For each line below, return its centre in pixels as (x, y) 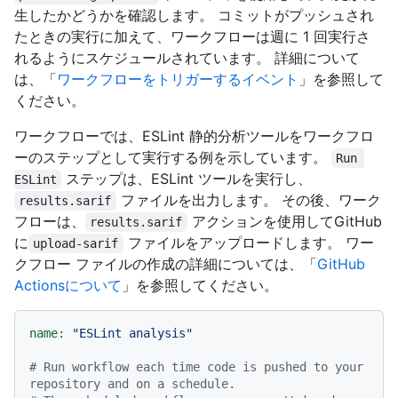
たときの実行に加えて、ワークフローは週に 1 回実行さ (192, 37)
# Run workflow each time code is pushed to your (196, 367)
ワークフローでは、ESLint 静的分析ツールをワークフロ (194, 136)
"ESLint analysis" (132, 334)
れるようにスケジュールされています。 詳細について (187, 58)
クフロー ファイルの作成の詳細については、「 (166, 264)
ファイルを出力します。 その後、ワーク (248, 200)
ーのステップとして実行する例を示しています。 (173, 158)
